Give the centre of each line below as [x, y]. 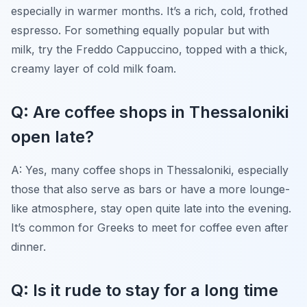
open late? [52, 136]
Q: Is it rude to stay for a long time [145, 290]
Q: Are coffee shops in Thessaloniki [150, 112]
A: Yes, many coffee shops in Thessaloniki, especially [150, 170]
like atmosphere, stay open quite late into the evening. [151, 208]
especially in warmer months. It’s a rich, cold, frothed [149, 11]
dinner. [28, 246]
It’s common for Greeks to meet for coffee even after [150, 227]
